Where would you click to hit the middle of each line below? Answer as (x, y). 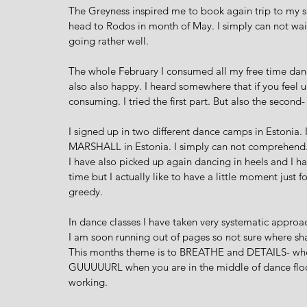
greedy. (87, 191)
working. (89, 282)
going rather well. (110, 40)
